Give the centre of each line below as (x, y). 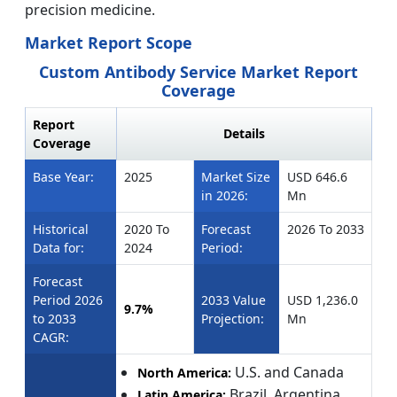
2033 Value (234, 300)
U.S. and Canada (288, 373)
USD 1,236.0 (323, 300)
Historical (61, 230)
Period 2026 (68, 300)
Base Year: (63, 177)
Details (244, 134)
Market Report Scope (111, 43)
